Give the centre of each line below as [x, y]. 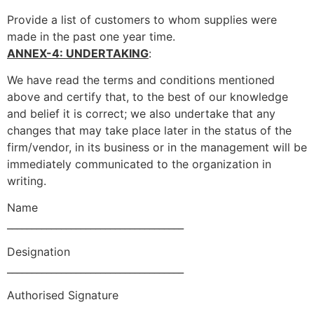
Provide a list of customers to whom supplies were [142, 19]
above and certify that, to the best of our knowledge [148, 97]
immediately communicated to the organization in [139, 164]
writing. [27, 181]
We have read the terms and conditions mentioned [141, 80]
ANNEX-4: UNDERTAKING [78, 53]
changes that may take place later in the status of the [149, 131]
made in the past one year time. [91, 36]
